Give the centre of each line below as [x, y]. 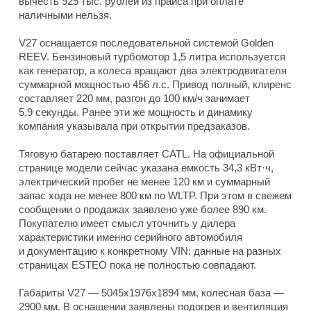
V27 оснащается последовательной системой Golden [146, 43]
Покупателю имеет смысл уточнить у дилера [127, 224]
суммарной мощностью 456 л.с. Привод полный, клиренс [155, 85]
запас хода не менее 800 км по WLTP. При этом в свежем [155, 196]
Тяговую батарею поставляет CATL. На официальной [146, 154]
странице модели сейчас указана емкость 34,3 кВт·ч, [146, 168]
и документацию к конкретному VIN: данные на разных [150, 251]
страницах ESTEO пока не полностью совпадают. [137, 265]
